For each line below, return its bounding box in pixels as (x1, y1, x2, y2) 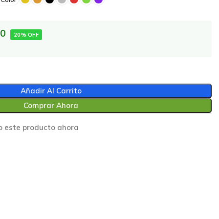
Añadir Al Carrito (20, 86, 82, 95)
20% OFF (13, 31, 39, 39)
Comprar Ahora (23, 101, 79, 110)
